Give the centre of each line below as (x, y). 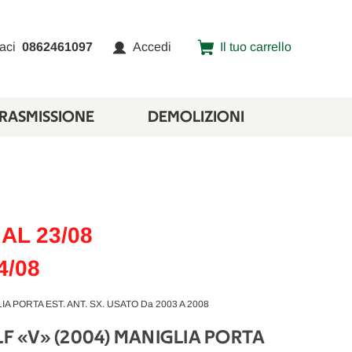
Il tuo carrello (256, 47)
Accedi (152, 47)
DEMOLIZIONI (196, 117)
